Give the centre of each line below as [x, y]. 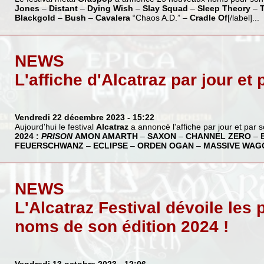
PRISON [57, 136]
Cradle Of [208, 18]
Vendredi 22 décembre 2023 [70, 118]
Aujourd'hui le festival [55, 127]
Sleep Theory [224, 9]
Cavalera [113, 18]
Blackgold [35, 18]
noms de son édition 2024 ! [121, 227]
